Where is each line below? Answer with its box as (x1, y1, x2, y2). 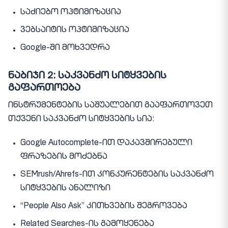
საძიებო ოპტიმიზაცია (20, 9, 121, 17)
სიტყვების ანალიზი (20, 184, 110, 193)
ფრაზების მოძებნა (20, 153, 107, 161)
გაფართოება (8, 83, 80, 93)
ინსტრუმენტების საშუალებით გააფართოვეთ (8, 102, 213, 110)
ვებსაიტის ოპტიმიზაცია (20, 26, 129, 35)
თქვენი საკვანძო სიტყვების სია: (8, 116, 154, 124)
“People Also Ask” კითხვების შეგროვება (20, 202, 187, 211)
